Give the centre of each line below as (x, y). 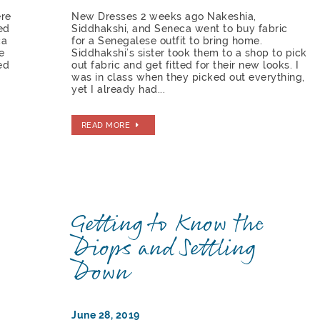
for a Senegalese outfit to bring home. (167, 40)
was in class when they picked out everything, (188, 77)
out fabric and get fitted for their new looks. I (185, 65)
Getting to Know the (168, 224)
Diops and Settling (164, 248)
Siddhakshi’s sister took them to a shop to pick (189, 52)
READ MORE (106, 125)
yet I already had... (119, 89)
